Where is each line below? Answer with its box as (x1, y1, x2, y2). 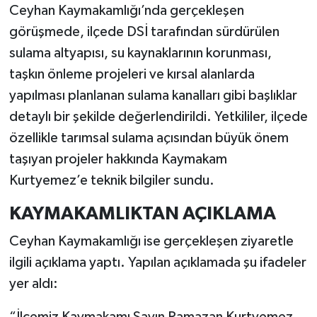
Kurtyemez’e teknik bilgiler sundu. (8, 173, 214, 188)
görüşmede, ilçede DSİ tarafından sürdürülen (8, 24, 279, 39)
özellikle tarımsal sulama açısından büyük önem (8, 130, 289, 145)
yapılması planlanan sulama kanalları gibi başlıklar (8, 88, 297, 103)
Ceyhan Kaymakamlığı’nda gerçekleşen (8, 3, 244, 18)
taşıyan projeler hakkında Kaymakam (8, 151, 227, 166)
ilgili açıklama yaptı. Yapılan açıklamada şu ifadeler (8, 255, 306, 270)
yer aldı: (8, 277, 58, 292)
